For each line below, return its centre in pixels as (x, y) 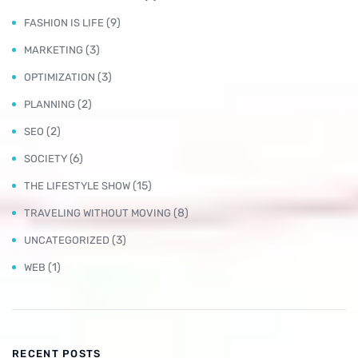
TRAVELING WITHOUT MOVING (97, 213)
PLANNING (50, 104)
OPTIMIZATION (60, 77)
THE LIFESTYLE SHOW (77, 186)
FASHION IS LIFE (64, 23)
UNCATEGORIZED (67, 240)
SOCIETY (46, 159)
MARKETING (54, 50)
